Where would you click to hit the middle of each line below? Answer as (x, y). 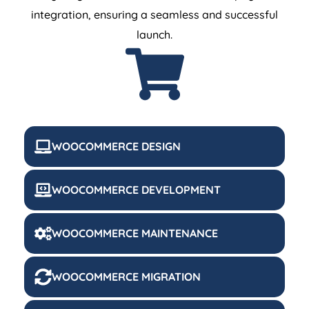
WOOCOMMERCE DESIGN (116, 147)
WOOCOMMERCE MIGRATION (126, 277)
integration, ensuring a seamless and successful (154, 15)
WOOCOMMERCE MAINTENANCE (135, 233)
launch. (154, 35)
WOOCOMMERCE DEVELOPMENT (136, 190)
